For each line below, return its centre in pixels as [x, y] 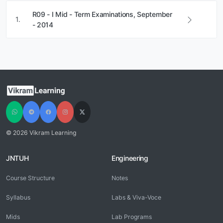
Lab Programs [132, 217]
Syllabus [18, 198]
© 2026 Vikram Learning [41, 132]
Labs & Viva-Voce [136, 198]
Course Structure [30, 178]
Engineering [130, 158]
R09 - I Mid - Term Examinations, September [102, 14]
